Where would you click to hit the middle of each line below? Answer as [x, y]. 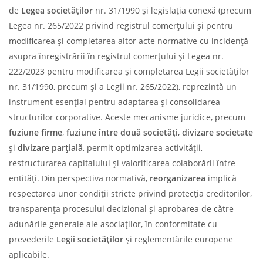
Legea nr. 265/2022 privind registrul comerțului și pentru [121, 25]
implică [221, 178]
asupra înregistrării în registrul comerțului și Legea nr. [116, 56]
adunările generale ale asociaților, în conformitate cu [113, 224]
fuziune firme [36, 132]
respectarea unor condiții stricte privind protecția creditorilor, [130, 193]
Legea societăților [57, 10]
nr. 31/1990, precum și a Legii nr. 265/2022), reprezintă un [123, 86]
